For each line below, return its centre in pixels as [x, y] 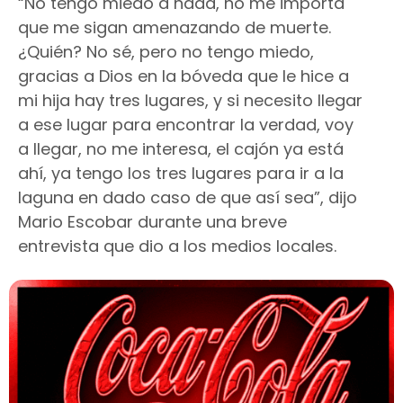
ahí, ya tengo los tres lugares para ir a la [181, 173]
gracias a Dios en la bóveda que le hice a [184, 76]
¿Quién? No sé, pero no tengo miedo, [166, 51]
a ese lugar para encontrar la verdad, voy [186, 124]
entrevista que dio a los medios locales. [177, 246]
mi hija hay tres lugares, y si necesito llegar [190, 100]
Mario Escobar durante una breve [152, 221]
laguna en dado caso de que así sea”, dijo [188, 197]
